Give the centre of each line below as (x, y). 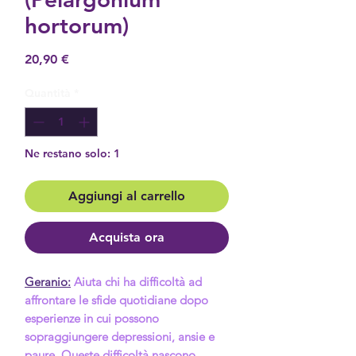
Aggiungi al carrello (127, 195)
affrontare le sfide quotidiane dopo (116, 300)
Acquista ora (127, 237)
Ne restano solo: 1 (72, 153)
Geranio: (48, 281)
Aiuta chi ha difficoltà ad (136, 281)
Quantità (48, 93)
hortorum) (77, 25)
